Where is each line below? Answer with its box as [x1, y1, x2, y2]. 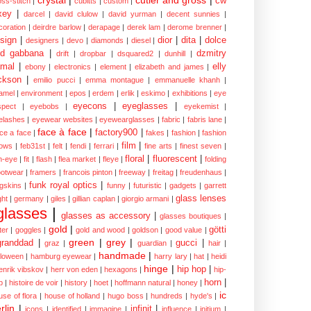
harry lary [154, 251, 187, 260]
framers [30, 167, 57, 176]
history [65, 278, 87, 287]
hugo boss [107, 291, 144, 300]
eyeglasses [122, 101, 169, 111]
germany [14, 194, 44, 203]
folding [205, 154, 227, 163]
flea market [58, 154, 96, 163]
